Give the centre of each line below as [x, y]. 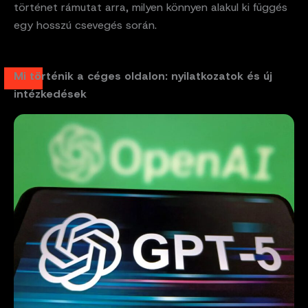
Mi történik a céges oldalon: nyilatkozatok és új [143, 76]
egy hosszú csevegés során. [85, 25]
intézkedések [50, 94]
